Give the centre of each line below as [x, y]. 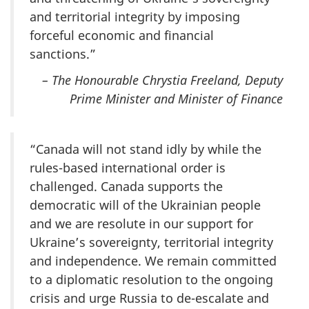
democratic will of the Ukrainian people [145, 205]
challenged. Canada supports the [126, 187]
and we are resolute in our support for [141, 224]
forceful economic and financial [122, 35]
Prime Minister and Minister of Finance [176, 99]
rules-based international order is [128, 168]
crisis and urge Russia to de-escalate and [149, 298]
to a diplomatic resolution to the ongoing [151, 280]
